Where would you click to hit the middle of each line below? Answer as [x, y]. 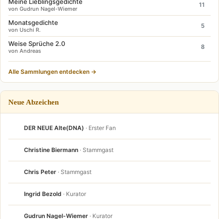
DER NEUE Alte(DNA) [54, 128]
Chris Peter [40, 172]
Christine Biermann [51, 150]
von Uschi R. [24, 30]
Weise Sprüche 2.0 [37, 43]
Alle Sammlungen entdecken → [52, 71]
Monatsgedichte [33, 22]
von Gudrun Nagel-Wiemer [43, 9]
